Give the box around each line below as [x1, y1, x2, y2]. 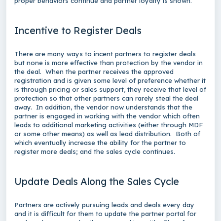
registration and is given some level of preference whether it [14, 76, 206, 84]
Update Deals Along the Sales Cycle [14, 175, 182, 187]
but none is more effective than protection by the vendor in [14, 59, 203, 67]
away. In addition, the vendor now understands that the [14, 103, 192, 111]
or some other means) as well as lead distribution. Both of [14, 130, 200, 138]
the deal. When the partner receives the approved [14, 68, 174, 75]
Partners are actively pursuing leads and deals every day [14, 201, 194, 209]
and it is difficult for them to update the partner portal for [14, 210, 196, 218]
